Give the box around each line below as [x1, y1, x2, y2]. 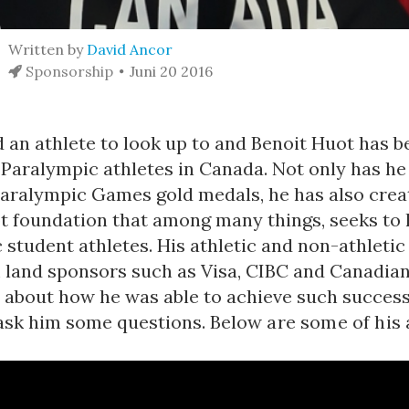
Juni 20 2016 [130, 62, 214, 80]
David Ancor [87, 40, 173, 58]
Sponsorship [22, 62, 114, 80]
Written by [8, 40, 88, 58]
